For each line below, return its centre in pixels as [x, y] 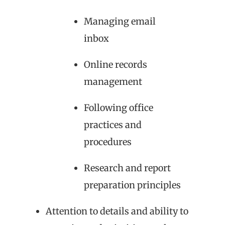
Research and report [127, 168]
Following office [119, 107]
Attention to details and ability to [117, 211]
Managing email [120, 21]
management [113, 81]
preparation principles [132, 185]
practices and [113, 125]
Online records [116, 64]
